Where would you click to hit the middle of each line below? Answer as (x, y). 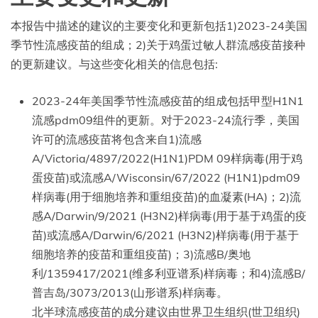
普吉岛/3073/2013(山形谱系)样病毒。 (130, 292)
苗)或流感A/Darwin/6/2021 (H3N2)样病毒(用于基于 (165, 235)
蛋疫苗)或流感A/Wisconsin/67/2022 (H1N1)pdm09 (166, 177)
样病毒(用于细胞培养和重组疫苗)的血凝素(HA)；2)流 (166, 196)
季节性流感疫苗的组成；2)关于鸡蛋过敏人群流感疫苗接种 (158, 44)
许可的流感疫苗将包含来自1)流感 (117, 139)
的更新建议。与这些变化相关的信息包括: (114, 64)
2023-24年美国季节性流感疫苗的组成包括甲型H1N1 (168, 100)
